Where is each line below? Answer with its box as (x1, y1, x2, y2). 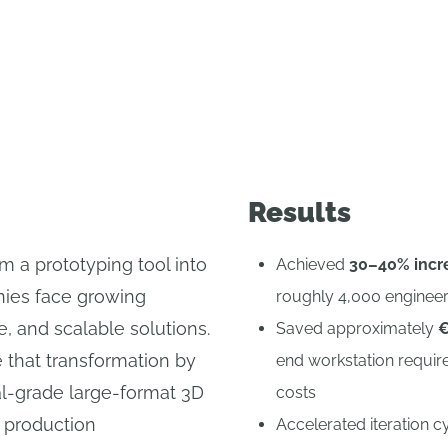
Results (248, 196, 351, 229)
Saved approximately (276, 319, 438, 338)
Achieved (276, 255, 349, 274)
